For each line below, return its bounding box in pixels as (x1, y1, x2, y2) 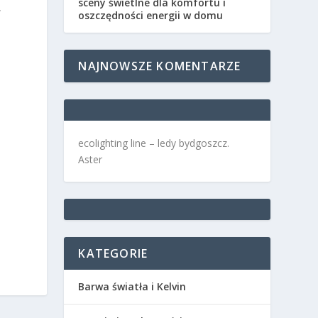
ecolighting (78, 136, 128, 150)
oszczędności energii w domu (78, 8, 224, 22)
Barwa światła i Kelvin (78, 279, 187, 293)
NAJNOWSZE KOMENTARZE (78, 57, 241, 74)
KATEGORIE (78, 245, 148, 261)
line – (128, 136, 158, 150)
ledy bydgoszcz (158, 136, 228, 150)
